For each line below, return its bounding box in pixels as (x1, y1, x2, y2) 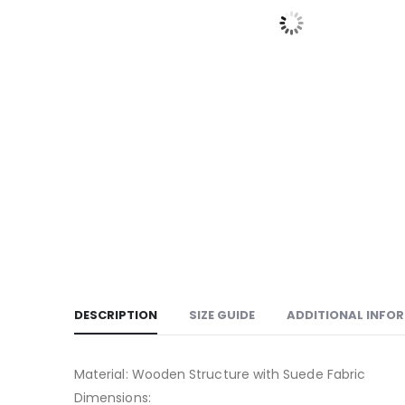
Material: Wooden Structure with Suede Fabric (74, 365, 366, 383)
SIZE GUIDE (189, 306, 255, 324)
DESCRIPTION (74, 306, 157, 324)
